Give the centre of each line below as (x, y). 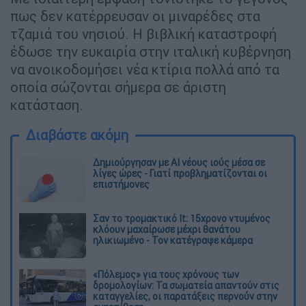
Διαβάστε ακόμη (77, 135)
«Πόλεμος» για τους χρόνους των (166, 274)
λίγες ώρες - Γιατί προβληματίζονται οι (180, 174)
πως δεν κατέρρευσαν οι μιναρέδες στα (135, 16)
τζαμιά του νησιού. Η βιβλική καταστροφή (143, 34)
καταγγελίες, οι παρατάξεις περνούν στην (185, 296)
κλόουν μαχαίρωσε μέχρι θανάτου (167, 229)
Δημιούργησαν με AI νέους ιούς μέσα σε (179, 163)
